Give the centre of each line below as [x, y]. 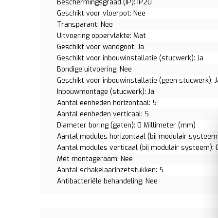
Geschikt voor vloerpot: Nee [101, 13]
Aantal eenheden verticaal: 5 [103, 114]
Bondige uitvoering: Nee [94, 69]
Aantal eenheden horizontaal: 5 [107, 103]
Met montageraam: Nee [95, 159]
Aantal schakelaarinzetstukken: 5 [110, 170]
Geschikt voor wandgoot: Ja [100, 47]
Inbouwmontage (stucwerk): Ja [106, 92]
